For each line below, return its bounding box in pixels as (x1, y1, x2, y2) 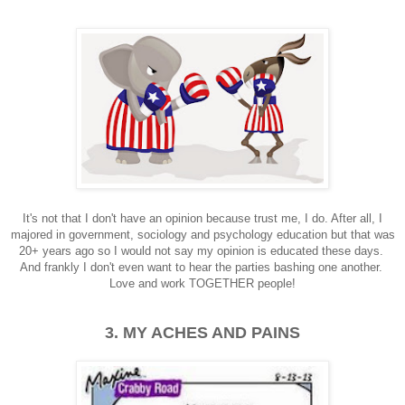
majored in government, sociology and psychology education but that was (10, 227, 395, 241)
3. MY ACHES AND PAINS (105, 323, 300, 342)
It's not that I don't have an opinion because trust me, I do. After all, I (23, 211, 382, 225)
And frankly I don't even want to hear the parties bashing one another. (19, 259, 386, 274)
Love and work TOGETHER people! (109, 276, 296, 290)
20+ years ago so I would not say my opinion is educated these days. (18, 243, 387, 258)
